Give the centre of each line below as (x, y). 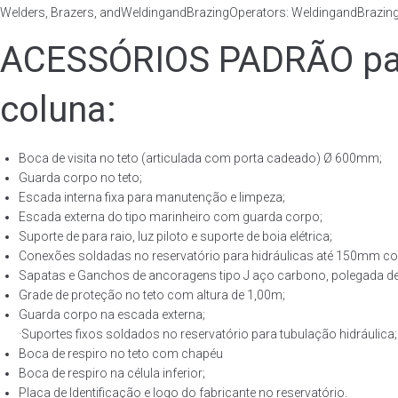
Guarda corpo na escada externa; (112, 314)
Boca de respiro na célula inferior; (112, 373)
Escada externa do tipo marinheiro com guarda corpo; (171, 217)
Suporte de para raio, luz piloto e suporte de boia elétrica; (175, 236)
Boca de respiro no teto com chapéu (121, 354)
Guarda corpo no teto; (80, 178)
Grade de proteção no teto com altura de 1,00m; (152, 295)
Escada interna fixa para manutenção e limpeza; (152, 197)
